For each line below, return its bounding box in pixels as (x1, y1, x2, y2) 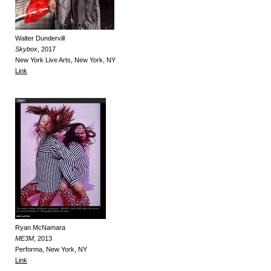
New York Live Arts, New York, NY (15, 56, 116, 64)
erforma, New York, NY (19, 246, 87, 253)
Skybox (15, 45, 38, 53)
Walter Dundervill (15, 34, 65, 42)
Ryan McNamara (15, 224, 65, 232)
